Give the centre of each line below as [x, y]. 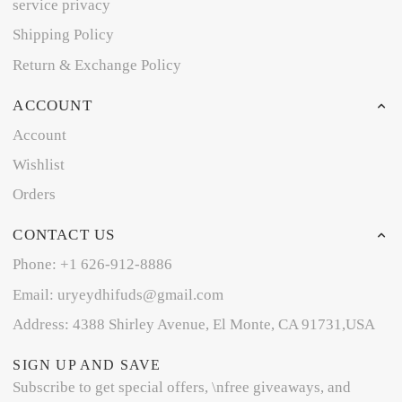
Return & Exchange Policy [97, 65]
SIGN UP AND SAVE [87, 364]
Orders [35, 195]
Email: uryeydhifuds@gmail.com [118, 294]
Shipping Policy [64, 35]
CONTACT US [64, 235]
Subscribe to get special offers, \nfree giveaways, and [182, 387]
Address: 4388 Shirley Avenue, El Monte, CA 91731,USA [194, 324]
